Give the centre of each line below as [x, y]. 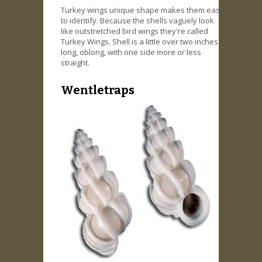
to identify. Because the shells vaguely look [137, 21]
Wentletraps [98, 90]
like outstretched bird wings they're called [135, 31]
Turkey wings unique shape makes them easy [142, 10]
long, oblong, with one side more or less [131, 52]
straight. [75, 63]
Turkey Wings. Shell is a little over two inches [139, 42]
